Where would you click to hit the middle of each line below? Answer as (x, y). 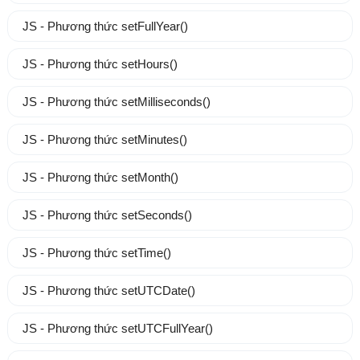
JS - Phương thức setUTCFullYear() (117, 329)
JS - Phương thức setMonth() (100, 178)
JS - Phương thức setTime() (96, 253)
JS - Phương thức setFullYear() (105, 27)
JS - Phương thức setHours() (100, 64)
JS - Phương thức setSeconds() (107, 215)
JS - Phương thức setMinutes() (104, 140)
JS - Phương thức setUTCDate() (108, 291)
